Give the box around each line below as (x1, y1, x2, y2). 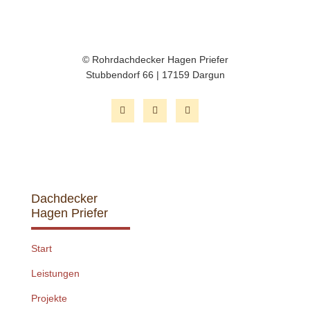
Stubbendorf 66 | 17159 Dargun (85, 69, 225, 81)
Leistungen (30, 267, 80, 279)
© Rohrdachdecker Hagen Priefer (82, 54, 228, 66)
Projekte (30, 292, 67, 304)
